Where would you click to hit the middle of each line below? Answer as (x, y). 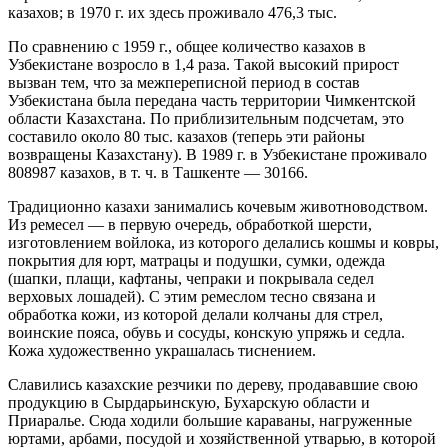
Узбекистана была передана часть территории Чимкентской (212, 101)
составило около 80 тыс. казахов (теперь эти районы (186, 137)
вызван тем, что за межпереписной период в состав (184, 83)
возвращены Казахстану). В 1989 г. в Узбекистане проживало (217, 155)
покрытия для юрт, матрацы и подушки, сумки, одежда (196, 261)
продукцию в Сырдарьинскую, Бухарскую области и (189, 403)
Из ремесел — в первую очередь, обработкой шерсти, (190, 225)
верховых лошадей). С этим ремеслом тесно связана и (192, 297)
